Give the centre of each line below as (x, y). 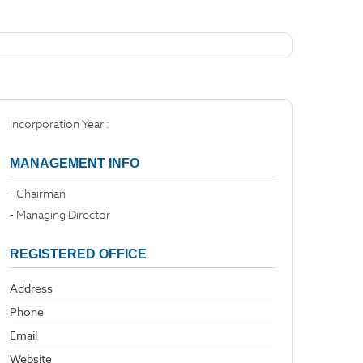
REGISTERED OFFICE (78, 254)
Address (31, 288)
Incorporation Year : (61, 124)
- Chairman (38, 194)
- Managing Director (60, 215)
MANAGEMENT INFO (75, 163)
